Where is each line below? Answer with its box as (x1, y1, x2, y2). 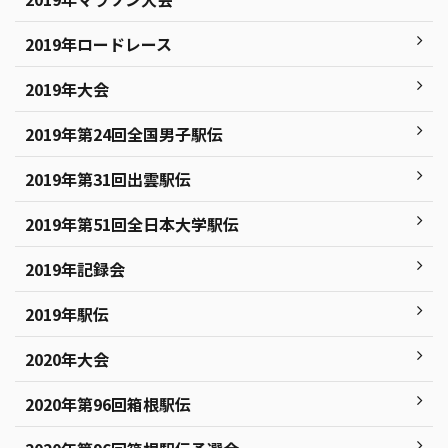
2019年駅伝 (25, 302, 109, 327)
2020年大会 (25, 347, 109, 372)
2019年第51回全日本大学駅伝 (25, 212, 239, 237)
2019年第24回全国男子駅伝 (25, 122, 223, 147)
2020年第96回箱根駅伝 (25, 392, 191, 417)
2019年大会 (25, 77, 109, 102)
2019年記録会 (25, 257, 125, 282)
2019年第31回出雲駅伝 (25, 167, 191, 192)
